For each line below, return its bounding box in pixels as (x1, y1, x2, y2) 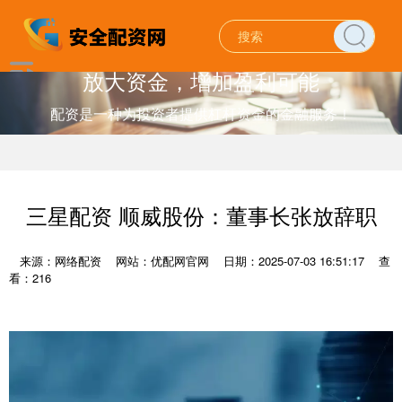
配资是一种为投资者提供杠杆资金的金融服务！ (50, 103, 352, 124)
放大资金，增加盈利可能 (83, 64, 319, 96)
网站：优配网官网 (116, 252, 209, 269)
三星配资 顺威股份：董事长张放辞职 (25, 200, 377, 231)
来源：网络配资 (20, 252, 105, 269)
